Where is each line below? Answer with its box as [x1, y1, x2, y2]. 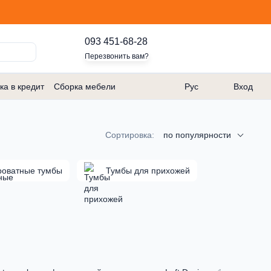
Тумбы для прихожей [106, 166, 190, 175]
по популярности [163, 130, 231, 140]
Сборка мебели [54, 81, 116, 91]
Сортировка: [105, 130, 154, 140]
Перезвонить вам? [85, 51, 149, 60]
